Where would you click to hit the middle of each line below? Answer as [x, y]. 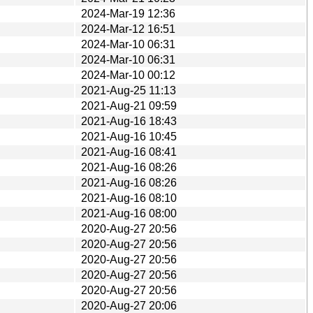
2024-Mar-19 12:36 [128, 13]
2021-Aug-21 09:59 [129, 105]
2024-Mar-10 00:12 [128, 75]
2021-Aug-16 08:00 [129, 213]
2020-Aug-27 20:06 [129, 305]
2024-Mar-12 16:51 [128, 29]
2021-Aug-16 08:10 [129, 198]
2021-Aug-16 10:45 [129, 136]
